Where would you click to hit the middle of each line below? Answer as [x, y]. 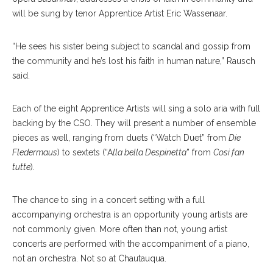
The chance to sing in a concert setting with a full [108, 200]
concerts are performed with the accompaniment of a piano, [131, 244]
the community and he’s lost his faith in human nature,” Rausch [134, 61]
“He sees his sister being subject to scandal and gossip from [131, 47]
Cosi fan [229, 153]
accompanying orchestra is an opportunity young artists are [130, 215]
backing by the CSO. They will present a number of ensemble [134, 123]
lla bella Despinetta [150, 153]
